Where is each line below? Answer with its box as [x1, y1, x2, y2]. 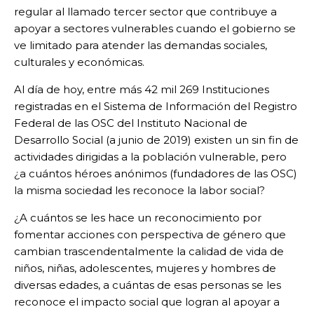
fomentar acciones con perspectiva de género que [14, 227, 286, 241]
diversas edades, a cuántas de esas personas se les [14, 278, 281, 292]
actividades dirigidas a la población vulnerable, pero [14, 149, 287, 163]
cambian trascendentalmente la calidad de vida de [14, 244, 284, 258]
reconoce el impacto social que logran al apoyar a [14, 294, 280, 308]
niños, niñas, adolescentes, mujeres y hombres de [14, 261, 276, 275]
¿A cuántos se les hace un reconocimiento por [14, 210, 261, 224]
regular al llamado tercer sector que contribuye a [14, 4, 277, 18]
